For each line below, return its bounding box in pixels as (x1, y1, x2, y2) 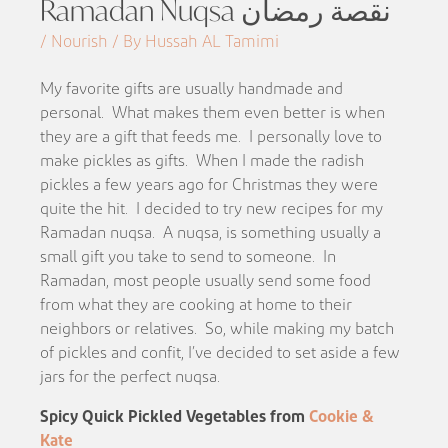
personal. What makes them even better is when (40, 104, 386, 121)
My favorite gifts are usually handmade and (40, 80, 344, 97)
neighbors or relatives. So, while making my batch (40, 320, 395, 337)
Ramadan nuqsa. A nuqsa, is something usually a (40, 224, 382, 241)
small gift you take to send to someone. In (40, 248, 337, 265)
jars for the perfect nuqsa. (40, 368, 221, 385)
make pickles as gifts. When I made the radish (40, 152, 365, 169)
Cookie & (309, 408, 375, 425)
